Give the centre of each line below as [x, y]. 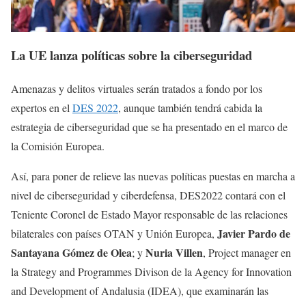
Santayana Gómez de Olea [71, 253]
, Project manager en [247, 253]
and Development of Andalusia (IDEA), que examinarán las [140, 291]
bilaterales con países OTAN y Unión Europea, [114, 234]
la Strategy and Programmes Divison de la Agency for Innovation [151, 272]
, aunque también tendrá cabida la [190, 108]
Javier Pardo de [254, 234]
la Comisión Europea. [58, 146]
